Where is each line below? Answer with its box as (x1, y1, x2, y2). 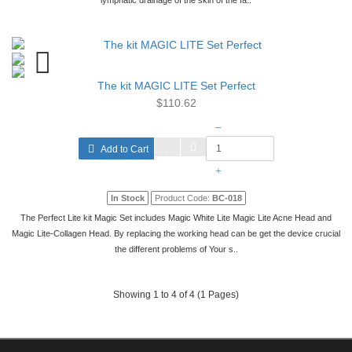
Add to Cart (97, 144, 148, 155)
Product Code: (154, 193, 212, 203)
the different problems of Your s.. (114, 244, 238, 254)
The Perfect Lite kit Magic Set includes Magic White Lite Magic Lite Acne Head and (20, 213, 332, 222)
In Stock (110, 193, 145, 203)
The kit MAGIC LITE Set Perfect (97, 79, 255, 92)
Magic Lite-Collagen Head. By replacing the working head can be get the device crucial (12, 229, 340, 238)
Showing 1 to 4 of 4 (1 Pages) (113, 289, 239, 300)
